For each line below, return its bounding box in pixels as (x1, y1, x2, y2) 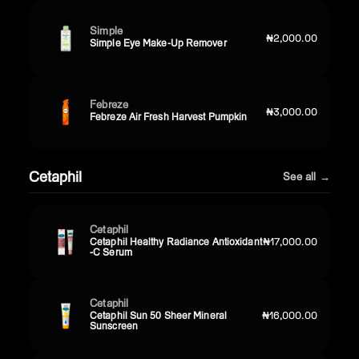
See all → (283, 170, 330, 184)
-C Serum (90, 245, 132, 258)
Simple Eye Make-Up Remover (90, 37, 227, 50)
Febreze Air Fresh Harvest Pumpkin (90, 111, 248, 123)
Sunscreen (90, 319, 138, 332)
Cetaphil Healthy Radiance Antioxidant (90, 235, 262, 248)
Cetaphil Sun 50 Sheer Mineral (90, 309, 227, 321)
